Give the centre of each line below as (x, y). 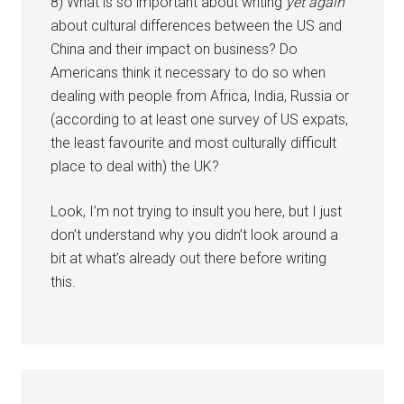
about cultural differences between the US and (197, 25)
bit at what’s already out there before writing (189, 258)
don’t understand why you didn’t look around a (195, 234)
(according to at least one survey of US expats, (200, 119)
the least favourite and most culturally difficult (194, 142)
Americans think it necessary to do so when (188, 72)
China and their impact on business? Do (174, 49)
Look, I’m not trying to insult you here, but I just (197, 211)
